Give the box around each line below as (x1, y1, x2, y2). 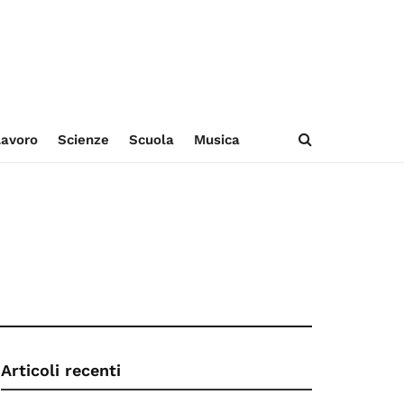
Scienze (57, 132, 109, 148)
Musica (193, 132, 240, 148)
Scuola (128, 132, 174, 148)
